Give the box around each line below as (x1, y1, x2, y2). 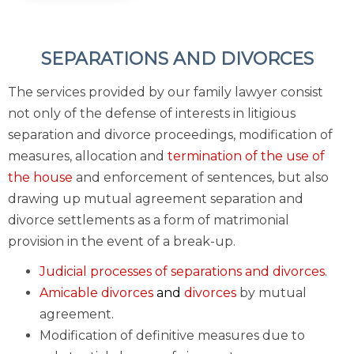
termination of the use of (168, 148, 325, 164)
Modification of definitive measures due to (40, 328, 305, 343)
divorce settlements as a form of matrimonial (8, 212, 289, 228)
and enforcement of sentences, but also (73, 169, 329, 185)
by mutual (239, 285, 307, 300)
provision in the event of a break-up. (8, 233, 235, 249)
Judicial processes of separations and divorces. (40, 264, 327, 279)
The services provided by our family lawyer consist (8, 84, 323, 100)
